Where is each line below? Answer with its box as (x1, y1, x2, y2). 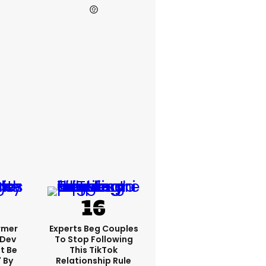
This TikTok (69, 244, 118, 256)
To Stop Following (54, 233, 133, 246)
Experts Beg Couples (49, 223, 138, 235)
